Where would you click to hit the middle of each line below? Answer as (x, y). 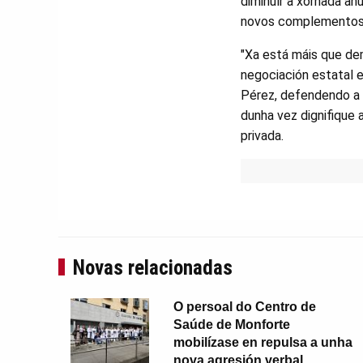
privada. (262, 136)
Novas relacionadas (152, 267)
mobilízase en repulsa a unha (263, 342)
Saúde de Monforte (231, 324)
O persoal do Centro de (244, 306)
